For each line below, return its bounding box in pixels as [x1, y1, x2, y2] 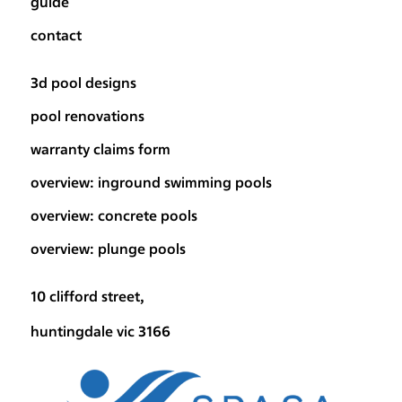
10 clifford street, [30, 286, 144, 307]
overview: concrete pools [30, 205, 197, 226]
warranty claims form [30, 139, 170, 160]
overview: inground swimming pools [30, 172, 272, 193]
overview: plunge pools [30, 239, 186, 259]
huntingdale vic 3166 [30, 321, 170, 342]
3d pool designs [30, 73, 136, 93]
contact [30, 25, 82, 46]
